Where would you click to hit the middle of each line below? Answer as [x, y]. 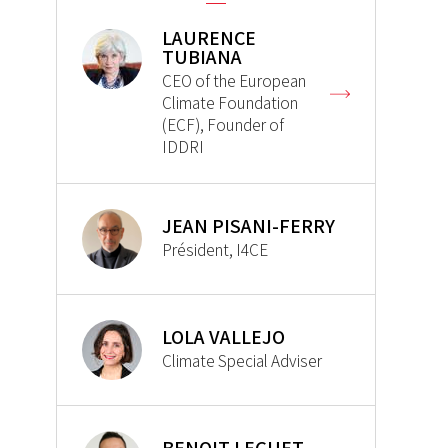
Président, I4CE [215, 250]
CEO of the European [234, 81]
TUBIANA [202, 57]
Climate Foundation [230, 103]
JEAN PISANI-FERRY [248, 226]
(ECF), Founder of [223, 125]
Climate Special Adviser [242, 361]
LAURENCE [209, 38]
